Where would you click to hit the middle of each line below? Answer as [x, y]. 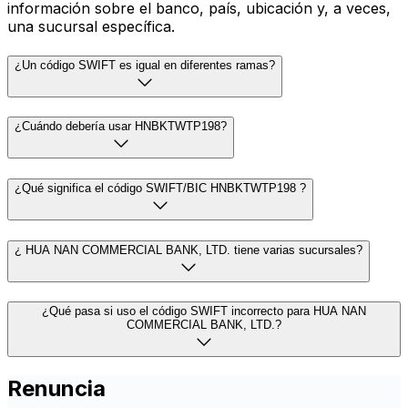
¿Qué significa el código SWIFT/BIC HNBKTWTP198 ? [160, 188]
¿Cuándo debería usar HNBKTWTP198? [121, 127]
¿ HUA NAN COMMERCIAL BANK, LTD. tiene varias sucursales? [189, 250]
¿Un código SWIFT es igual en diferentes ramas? [145, 65]
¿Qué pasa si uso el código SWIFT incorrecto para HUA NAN [204, 311]
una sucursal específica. [91, 26]
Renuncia [56, 389]
